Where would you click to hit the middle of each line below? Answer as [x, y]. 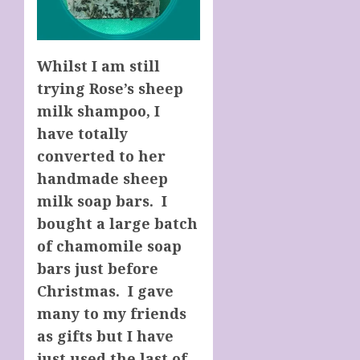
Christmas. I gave [105, 290]
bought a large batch [117, 223]
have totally [82, 133]
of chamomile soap [109, 245]
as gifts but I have [105, 335]
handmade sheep [102, 178]
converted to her [101, 155]
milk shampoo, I [98, 110]
